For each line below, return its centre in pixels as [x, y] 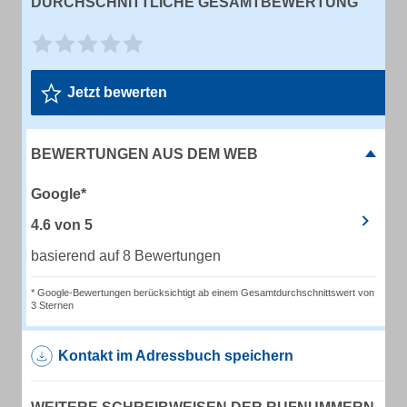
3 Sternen [52, 305]
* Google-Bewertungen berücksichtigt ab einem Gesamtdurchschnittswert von [203, 293]
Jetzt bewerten [117, 92]
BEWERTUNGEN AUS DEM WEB [144, 154]
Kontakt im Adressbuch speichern [176, 356]
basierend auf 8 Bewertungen [126, 256]
